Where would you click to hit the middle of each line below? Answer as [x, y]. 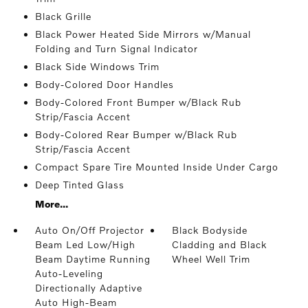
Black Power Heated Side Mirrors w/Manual [143, 34]
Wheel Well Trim [211, 259]
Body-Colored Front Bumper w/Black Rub [138, 102]
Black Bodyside [210, 230]
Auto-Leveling [69, 274]
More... [51, 204]
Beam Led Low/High [85, 245]
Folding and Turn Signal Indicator [116, 49]
